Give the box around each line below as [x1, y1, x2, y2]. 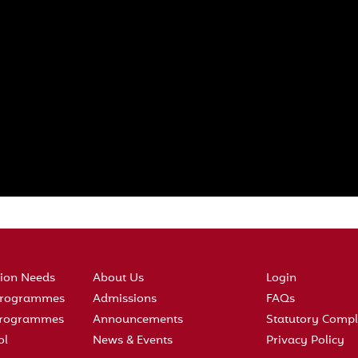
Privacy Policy [266, 332, 345, 349]
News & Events [93, 332, 173, 349]
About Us [93, 270, 145, 287]
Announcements [93, 312, 184, 328]
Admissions [93, 291, 157, 308]
